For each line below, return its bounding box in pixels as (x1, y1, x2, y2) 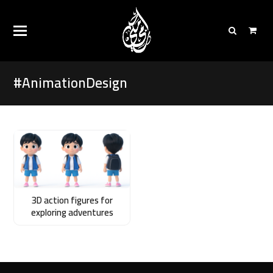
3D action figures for (31, 191, 113, 209)
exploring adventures (30, 203, 113, 221)
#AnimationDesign (13, 70, 128, 96)
